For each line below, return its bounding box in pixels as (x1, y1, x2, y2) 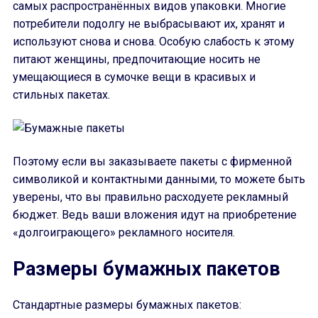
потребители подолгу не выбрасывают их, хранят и (13, 17, 285, 31)
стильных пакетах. (13, 88, 110, 102)
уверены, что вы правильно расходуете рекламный (13, 190, 288, 204)
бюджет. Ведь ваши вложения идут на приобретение (13, 208, 297, 221)
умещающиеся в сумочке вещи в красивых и (13, 70, 256, 84)
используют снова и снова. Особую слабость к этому (13, 35, 295, 48)
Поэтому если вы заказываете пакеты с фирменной (13, 155, 292, 168)
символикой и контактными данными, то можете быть (13, 172, 305, 186)
